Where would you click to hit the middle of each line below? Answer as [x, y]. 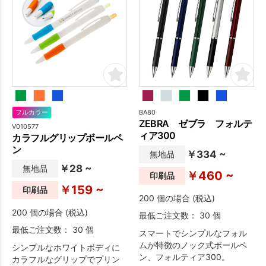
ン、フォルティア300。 [184, 256]
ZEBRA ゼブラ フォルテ [195, 123]
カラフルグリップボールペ [67, 137]
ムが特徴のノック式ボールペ [193, 245]
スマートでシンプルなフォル [193, 233]
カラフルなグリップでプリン [66, 259]
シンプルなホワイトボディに [66, 247]
